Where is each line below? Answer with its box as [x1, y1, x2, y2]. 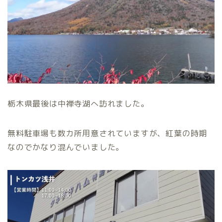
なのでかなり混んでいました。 [7, 141, 124, 153]
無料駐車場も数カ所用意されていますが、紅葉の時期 [7, 127, 208, 139]
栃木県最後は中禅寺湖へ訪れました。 [7, 98, 149, 109]
